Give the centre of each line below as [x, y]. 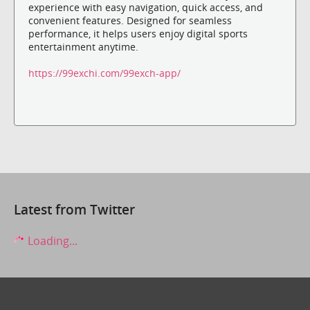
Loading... [51, 240]
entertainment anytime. [83, 46]
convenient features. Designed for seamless [130, 20]
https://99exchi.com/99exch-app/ [104, 73]
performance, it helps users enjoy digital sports [138, 33]
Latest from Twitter [74, 209]
